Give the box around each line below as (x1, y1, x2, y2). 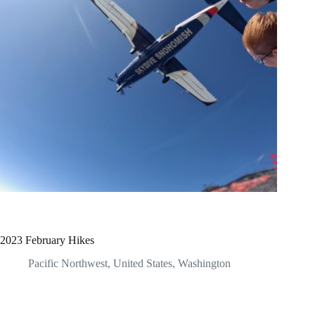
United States (113, 257, 172, 270)
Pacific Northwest (28, 257, 108, 270)
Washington (178, 257, 231, 270)
